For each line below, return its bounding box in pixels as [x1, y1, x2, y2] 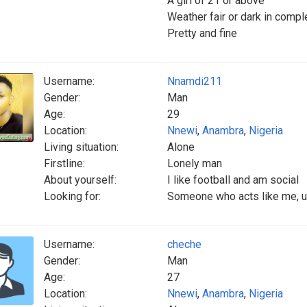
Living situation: [44, 140, 119, 153]
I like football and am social [167, 173, 299, 186]
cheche [167, 238, 201, 251]
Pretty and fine [167, 27, 237, 40]
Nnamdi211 [167, 75, 222, 88]
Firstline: [44, 157, 85, 170]
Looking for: [44, 190, 101, 203]
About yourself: [44, 173, 116, 186]
